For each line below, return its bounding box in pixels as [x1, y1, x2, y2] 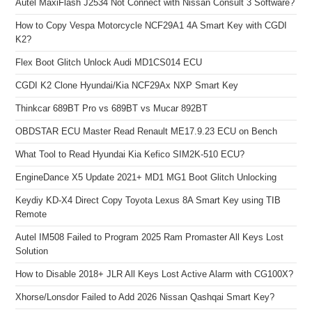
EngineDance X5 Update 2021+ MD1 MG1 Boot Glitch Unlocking [15, 172, 277, 182]
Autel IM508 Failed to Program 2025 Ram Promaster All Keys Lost [15, 232, 284, 242]
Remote [15, 209, 47, 219]
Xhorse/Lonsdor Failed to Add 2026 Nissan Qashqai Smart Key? [15, 292, 275, 302]
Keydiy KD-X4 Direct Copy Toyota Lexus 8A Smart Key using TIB [15, 195, 281, 205]
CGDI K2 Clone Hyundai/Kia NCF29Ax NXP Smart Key [15, 80, 239, 91]
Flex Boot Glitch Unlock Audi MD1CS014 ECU [15, 57, 203, 68]
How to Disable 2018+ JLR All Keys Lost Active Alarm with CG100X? [15, 269, 294, 279]
